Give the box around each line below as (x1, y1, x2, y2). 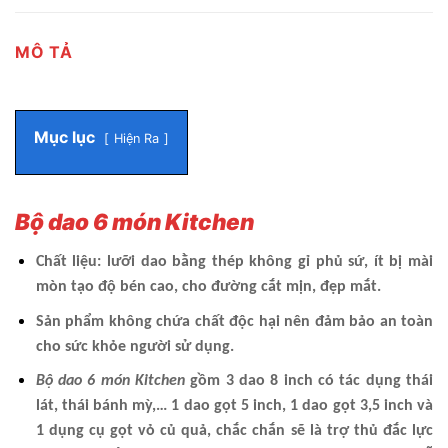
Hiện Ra (114, 130, 159, 146)
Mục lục (34, 126, 95, 147)
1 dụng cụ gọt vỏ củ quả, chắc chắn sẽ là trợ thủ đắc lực (35, 423, 433, 440)
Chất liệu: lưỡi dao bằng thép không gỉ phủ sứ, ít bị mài (35, 254, 433, 271)
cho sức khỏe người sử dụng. (35, 338, 234, 355)
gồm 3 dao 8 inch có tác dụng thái (185, 373, 434, 390)
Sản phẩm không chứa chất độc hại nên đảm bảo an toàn (35, 313, 433, 330)
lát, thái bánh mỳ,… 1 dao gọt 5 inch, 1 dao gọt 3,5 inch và (35, 398, 433, 415)
